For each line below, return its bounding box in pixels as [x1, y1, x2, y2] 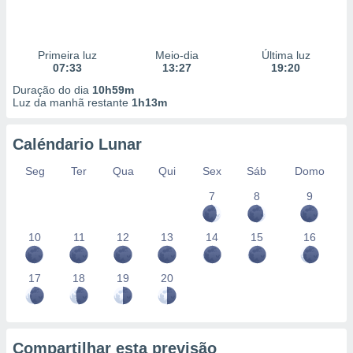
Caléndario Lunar [13, 136, 142, 153]
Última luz [261, 49, 310, 61]
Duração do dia [13, 84, 92, 96]
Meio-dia [154, 49, 199, 61]
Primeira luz [37, 49, 97, 61]
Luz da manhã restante [13, 96, 132, 109]
